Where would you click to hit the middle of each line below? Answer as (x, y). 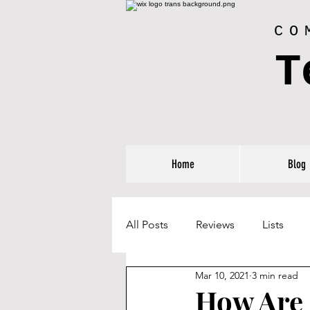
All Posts (147, 225)
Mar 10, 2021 (222, 275)
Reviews (215, 225)
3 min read (275, 275)
